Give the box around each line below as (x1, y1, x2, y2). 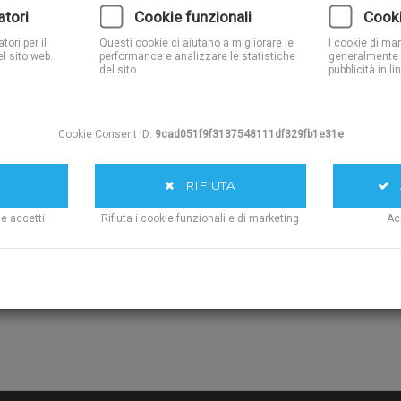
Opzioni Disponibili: (214, 55, 341, 74)
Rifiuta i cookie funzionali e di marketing (101, 212, 300, 226)
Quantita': (214, 25, 277, 44)
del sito (99, 64, 136, 77)
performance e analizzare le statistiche (99, 50, 295, 64)
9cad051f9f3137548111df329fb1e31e (154, 128, 344, 141)
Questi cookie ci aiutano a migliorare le (99, 37, 294, 50)
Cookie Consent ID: (57, 128, 155, 141)
